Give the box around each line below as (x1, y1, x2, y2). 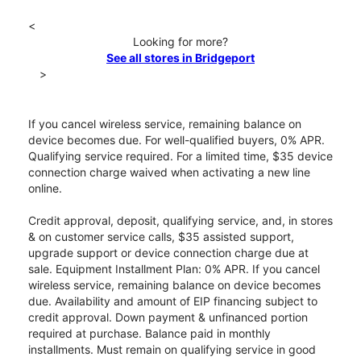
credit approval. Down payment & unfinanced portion (28, 310, 308, 325)
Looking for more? (133, 35, 228, 49)
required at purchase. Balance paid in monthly (28, 326, 271, 341)
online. (28, 181, 62, 196)
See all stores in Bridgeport (106, 51, 255, 65)
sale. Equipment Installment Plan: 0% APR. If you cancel (28, 262, 320, 276)
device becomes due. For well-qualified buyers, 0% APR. (28, 133, 325, 147)
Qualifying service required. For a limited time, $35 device (28, 149, 333, 164)
